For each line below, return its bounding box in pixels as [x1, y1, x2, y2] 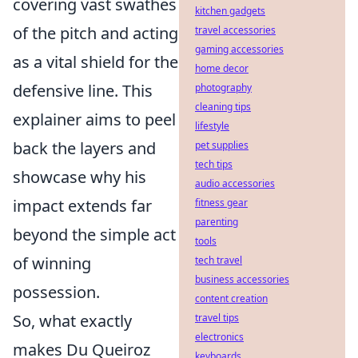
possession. [13, 281, 100, 303]
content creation [195, 292, 268, 305]
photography [195, 81, 252, 94]
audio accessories [195, 177, 275, 190]
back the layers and [13, 137, 156, 159]
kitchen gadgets [195, 4, 265, 18]
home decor [195, 62, 249, 75]
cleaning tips [195, 100, 251, 113]
